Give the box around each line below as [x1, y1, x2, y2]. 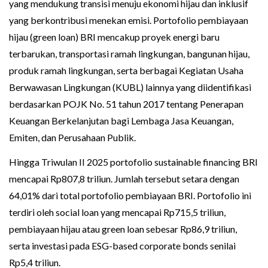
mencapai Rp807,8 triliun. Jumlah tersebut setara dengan [9, 173, 239, 185]
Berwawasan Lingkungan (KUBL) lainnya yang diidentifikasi [9, 81, 251, 93]
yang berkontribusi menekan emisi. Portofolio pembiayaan [9, 14, 248, 26]
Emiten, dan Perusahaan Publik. [9, 132, 136, 144]
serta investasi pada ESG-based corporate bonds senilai [9, 240, 236, 252]
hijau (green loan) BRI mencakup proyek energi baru [9, 31, 220, 43]
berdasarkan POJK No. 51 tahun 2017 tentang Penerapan [9, 98, 243, 110]
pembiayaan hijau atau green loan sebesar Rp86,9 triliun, [9, 223, 237, 235]
